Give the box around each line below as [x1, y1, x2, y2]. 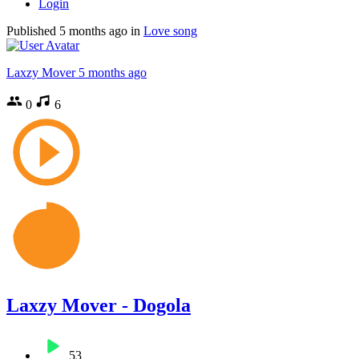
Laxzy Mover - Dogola [6, 294, 191, 316]
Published [6, 23, 59, 38]
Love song [143, 23, 197, 38]
